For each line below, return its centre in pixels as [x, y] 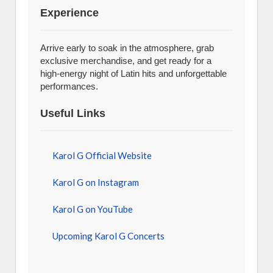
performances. [69, 86]
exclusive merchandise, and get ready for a [126, 61]
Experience [69, 13]
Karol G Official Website [102, 155]
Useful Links [73, 113]
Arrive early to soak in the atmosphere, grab [127, 48]
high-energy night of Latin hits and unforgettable [133, 73]
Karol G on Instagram [96, 182]
